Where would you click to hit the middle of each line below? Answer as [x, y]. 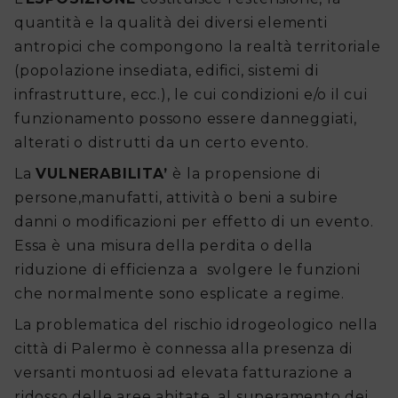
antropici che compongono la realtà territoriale [198, 47]
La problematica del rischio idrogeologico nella [196, 325]
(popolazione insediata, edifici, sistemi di [167, 71]
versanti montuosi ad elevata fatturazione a [183, 373]
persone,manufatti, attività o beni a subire [176, 198]
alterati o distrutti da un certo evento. [164, 143]
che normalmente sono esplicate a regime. [182, 294]
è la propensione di [247, 174]
